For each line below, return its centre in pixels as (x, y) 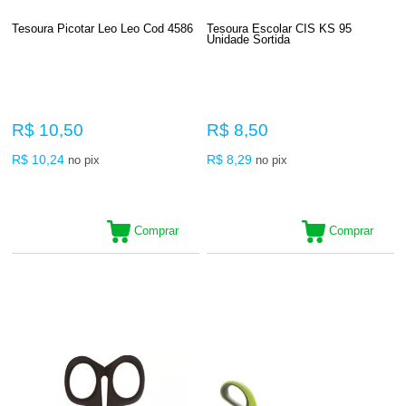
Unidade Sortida (249, 39)
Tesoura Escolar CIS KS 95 (280, 28)
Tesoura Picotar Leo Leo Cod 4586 (103, 28)
